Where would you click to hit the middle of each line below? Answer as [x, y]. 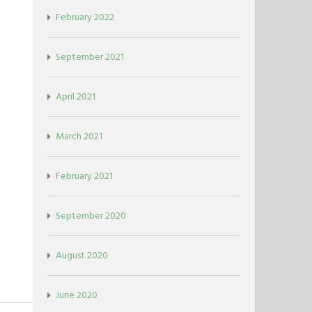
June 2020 [77, 295]
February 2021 [85, 175]
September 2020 [91, 215]
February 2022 [85, 17]
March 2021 [79, 136]
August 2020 [82, 255]
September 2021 [90, 56]
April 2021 [76, 96]
